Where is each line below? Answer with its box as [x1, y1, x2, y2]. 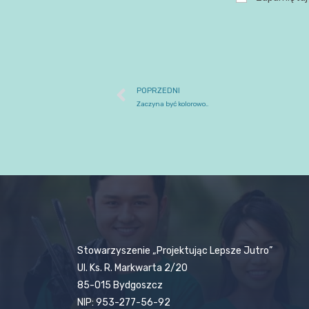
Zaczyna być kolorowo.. [137, 99, 208, 108]
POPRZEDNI [137, 86, 180, 95]
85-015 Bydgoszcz [77, 279, 163, 292]
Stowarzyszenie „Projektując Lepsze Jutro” [77, 245, 272, 257]
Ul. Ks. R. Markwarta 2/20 [77, 262, 190, 275]
